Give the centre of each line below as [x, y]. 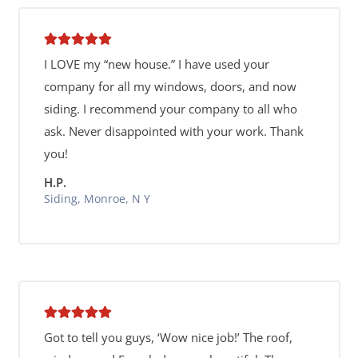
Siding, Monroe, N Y [97, 199]
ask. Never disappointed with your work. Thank [173, 131]
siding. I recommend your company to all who [170, 109]
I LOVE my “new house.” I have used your [156, 64]
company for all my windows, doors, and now [170, 86]
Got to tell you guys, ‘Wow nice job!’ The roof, [168, 337]
